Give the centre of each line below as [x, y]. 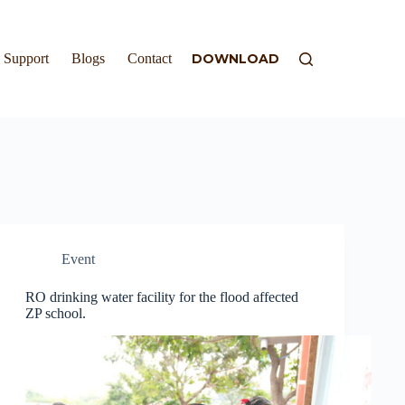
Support [27, 58]
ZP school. [55, 313]
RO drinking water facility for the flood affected [161, 297]
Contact [150, 58]
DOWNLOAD [235, 59]
